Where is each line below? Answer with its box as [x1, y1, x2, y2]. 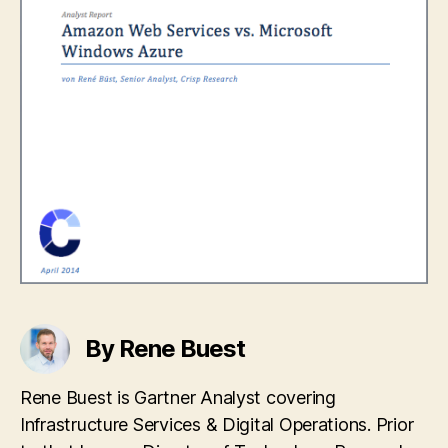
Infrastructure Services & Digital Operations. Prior [20, 413, 414, 435]
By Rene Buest [85, 333, 246, 363]
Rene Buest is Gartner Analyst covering [20, 386, 336, 408]
